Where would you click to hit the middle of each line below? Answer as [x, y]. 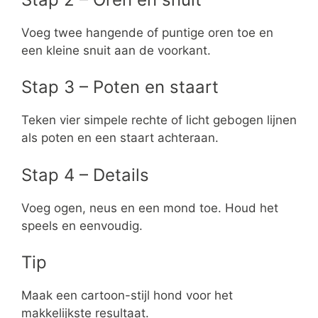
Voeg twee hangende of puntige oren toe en [147, 32]
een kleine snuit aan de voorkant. [116, 50]
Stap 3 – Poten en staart [120, 87]
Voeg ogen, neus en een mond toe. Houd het [150, 208]
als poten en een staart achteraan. [120, 138]
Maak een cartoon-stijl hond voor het [127, 296]
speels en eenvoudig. [82, 225]
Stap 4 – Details [85, 175]
